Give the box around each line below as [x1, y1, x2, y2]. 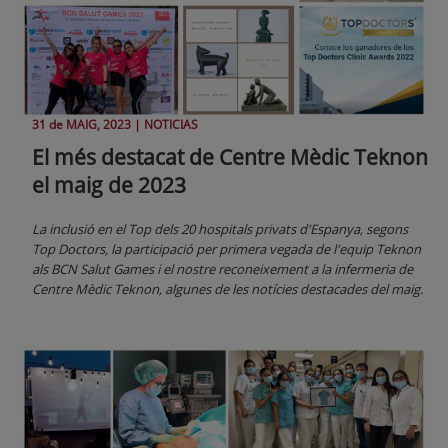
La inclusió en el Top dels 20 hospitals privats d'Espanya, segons [32, 220, 408, 239]
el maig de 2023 [32, 171, 186, 200]
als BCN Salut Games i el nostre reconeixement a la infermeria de [32, 260, 413, 279]
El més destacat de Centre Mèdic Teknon [32, 143, 428, 172]
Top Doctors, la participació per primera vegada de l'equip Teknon [32, 240, 421, 259]
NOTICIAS [144, 116, 198, 134]
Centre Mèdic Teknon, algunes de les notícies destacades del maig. [32, 280, 423, 299]
